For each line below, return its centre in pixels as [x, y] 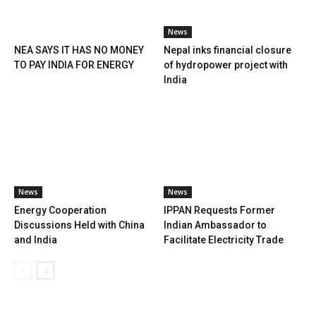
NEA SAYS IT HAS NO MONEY [79, 50]
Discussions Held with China [79, 225]
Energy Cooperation [60, 211]
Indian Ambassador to [215, 225]
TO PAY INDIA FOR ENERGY [74, 65]
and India [36, 240]
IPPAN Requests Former [219, 211]
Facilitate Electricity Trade [223, 240]
